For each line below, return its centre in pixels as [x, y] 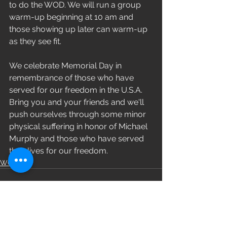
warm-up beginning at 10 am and [72, 17]
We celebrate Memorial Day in [66, 66]
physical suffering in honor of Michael [79, 126]
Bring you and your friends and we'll [78, 102]
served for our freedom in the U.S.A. [77, 90]
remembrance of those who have [72, 78]
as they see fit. [36, 41]
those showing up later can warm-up [79, 29]
